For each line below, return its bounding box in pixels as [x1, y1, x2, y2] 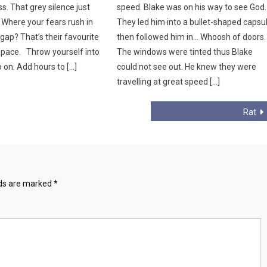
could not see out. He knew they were [117, 61, 257, 72]
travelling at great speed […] [117, 76, 221, 86]
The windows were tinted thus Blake [117, 46, 253, 57]
